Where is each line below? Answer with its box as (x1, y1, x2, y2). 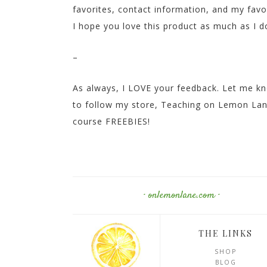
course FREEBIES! (73, 116, 150, 128)
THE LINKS (198, 228, 253, 240)
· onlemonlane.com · (144, 188, 221, 204)
